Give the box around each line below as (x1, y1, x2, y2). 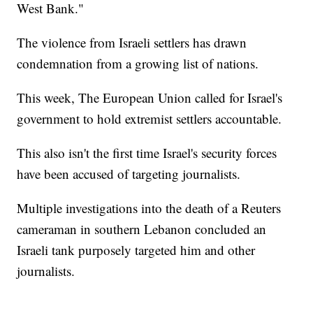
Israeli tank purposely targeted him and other (17, 240, 256, 259)
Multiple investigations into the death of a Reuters (17, 198, 282, 217)
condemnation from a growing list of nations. (17, 54, 259, 72)
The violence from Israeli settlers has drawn (17, 33, 247, 51)
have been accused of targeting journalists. (17, 164, 241, 182)
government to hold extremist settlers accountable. (17, 109, 282, 127)
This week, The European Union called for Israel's (17, 88, 283, 106)
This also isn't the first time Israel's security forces (17, 143, 277, 161)
